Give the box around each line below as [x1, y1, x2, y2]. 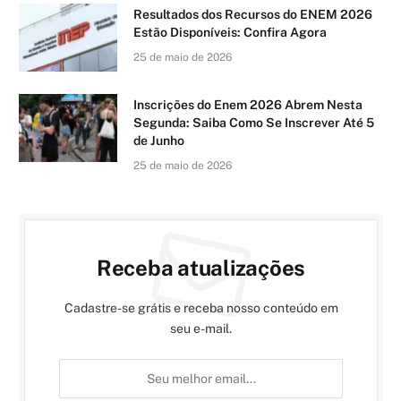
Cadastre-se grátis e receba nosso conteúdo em [64, 300, 338, 315]
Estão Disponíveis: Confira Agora [133, 24, 327, 39]
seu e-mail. [170, 320, 232, 336]
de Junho [133, 132, 184, 148]
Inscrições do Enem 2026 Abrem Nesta [133, 97, 363, 112]
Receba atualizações [96, 254, 306, 280]
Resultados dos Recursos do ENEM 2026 [133, 6, 372, 21]
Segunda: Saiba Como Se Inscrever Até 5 [133, 115, 374, 130]
